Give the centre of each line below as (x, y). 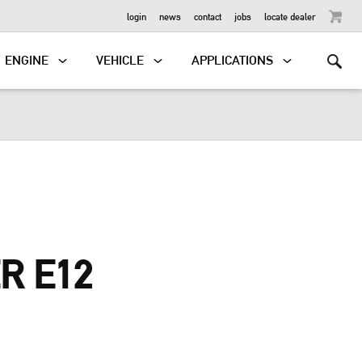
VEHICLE (120, 60)
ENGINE (27, 60)
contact (208, 16)
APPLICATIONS (233, 60)
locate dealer (290, 16)
